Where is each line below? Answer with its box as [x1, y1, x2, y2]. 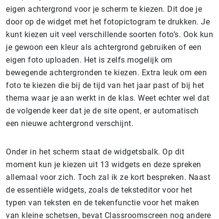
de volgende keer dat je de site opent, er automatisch [6, 106, 199, 116]
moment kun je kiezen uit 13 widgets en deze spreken [6, 160, 201, 170]
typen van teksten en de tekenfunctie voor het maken [6, 198, 199, 208]
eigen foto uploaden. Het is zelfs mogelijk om [6, 55, 173, 65]
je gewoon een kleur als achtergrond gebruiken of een [6, 43, 201, 52]
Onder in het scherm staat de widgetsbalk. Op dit [6, 147, 184, 157]
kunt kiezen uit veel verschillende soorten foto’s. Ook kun [6, 30, 213, 40]
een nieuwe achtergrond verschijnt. [6, 119, 133, 129]
